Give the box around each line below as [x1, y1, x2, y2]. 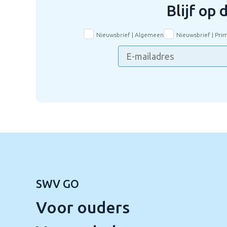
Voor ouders [35, 198, 130, 216]
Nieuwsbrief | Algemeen [96, 31, 164, 38]
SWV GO [35, 177, 79, 190]
